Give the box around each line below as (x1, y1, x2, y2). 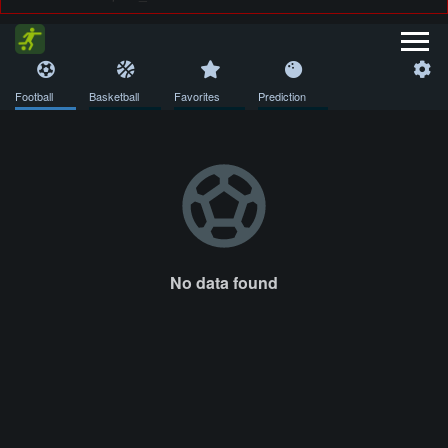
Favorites (174, 88, 220, 104)
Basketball (89, 88, 139, 104)
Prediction (258, 88, 306, 104)
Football (15, 88, 53, 104)
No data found (170, 271, 278, 294)
